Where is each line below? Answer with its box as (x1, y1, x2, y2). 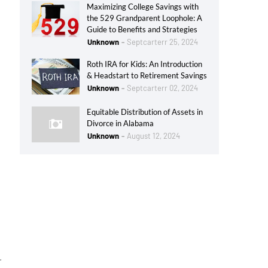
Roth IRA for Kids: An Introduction (87, 59, 202, 69)
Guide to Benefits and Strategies (87, 25, 197, 34)
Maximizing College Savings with (87, 2, 199, 11)
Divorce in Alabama (87, 118, 154, 128)
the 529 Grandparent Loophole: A (87, 13, 202, 23)
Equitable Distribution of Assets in (87, 107, 203, 117)
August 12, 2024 (127, 131, 180, 141)
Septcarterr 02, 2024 (127, 83, 198, 93)
